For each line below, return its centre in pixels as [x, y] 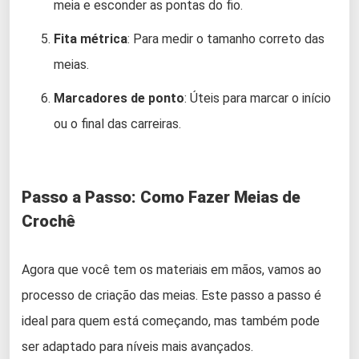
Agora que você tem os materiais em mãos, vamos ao [171, 269]
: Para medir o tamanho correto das [226, 38]
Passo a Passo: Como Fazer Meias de [161, 197]
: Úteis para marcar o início [258, 98]
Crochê [48, 221]
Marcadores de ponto [119, 98]
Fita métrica [91, 38]
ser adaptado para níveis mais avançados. [137, 346]
